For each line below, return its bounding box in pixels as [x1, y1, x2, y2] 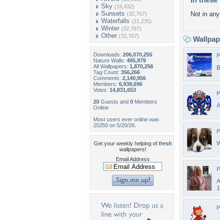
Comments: [93, 75, 122, 81]
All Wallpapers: [93, 63, 130, 69]
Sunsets [101, 10, 125, 17]
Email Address [115, 156, 150, 162]
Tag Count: [93, 69, 121, 75]
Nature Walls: [93, 57, 127, 63]
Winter [101, 25, 119, 32]
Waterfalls [101, 17, 130, 25]
